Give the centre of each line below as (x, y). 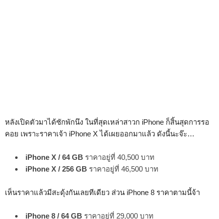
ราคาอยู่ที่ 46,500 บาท (123, 169)
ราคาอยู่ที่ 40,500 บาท (119, 157)
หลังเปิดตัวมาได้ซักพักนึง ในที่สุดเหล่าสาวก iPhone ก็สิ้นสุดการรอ (107, 122)
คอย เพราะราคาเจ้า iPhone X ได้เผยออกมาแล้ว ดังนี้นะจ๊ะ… (100, 134)
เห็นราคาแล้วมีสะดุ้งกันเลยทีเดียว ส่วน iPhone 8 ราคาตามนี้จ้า (102, 192)
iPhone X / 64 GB (54, 157)
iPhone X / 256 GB (56, 169)
